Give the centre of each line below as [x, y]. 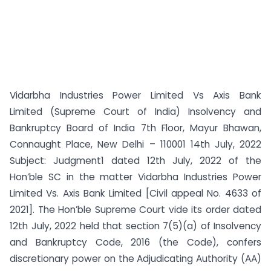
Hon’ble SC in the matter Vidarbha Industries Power [135, 177]
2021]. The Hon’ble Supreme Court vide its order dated [135, 210]
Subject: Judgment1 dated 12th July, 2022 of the [135, 161]
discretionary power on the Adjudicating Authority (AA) [135, 259]
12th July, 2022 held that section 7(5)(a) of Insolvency [135, 226]
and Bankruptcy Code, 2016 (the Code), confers [135, 242]
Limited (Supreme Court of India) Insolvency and [135, 112]
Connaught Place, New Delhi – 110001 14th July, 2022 [135, 144]
